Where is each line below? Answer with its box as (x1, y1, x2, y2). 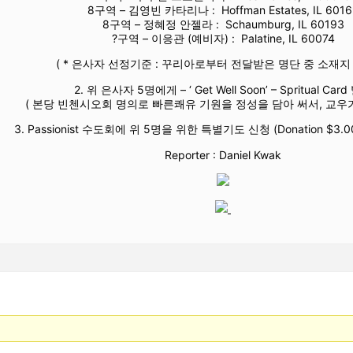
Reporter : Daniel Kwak (165, 147, 281, 162)
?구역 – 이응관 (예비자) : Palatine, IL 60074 (111, 31, 335, 45)
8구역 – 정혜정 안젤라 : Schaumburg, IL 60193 (102, 17, 344, 31)
